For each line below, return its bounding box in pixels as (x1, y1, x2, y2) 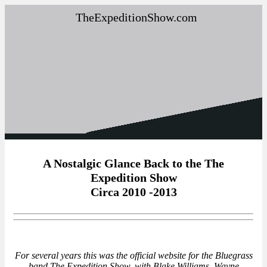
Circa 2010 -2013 (90, 185, 177, 199)
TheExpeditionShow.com (76, 11, 197, 24)
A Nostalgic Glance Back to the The (43, 157, 224, 170)
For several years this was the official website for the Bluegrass (14, 250, 253, 260)
